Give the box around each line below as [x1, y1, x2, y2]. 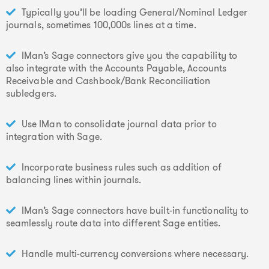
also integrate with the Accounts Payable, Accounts [6, 61, 226, 75]
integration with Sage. [6, 130, 102, 144]
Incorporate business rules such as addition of [22, 160, 222, 174]
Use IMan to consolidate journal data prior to [22, 117, 217, 131]
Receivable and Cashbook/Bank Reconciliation [6, 74, 211, 88]
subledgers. [6, 86, 56, 100]
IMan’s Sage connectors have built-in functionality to [22, 204, 249, 217]
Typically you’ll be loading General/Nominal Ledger [22, 5, 247, 19]
